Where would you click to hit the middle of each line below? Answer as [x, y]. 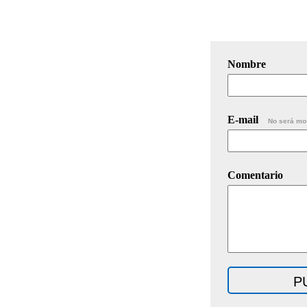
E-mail [244, 119]
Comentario [255, 175]
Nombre [247, 64]
